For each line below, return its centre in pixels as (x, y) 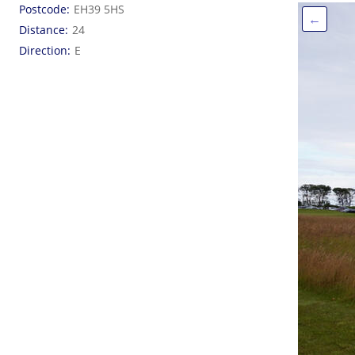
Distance (42, 30)
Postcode (43, 9)
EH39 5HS (99, 9)
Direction (43, 50)
